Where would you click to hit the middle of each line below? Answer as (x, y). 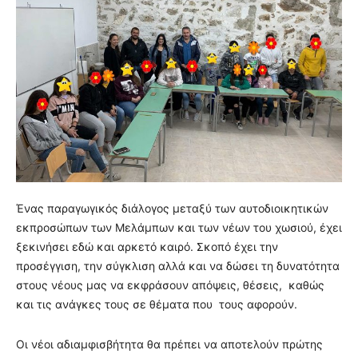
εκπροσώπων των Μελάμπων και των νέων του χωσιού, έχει (179, 228)
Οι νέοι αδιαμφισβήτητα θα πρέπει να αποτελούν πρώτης (169, 344)
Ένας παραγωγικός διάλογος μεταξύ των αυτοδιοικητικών (172, 209)
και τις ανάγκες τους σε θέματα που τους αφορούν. (157, 304)
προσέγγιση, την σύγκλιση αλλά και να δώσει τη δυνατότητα (178, 266)
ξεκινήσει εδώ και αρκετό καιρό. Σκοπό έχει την (147, 247)
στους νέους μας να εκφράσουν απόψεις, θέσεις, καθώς (170, 285)
